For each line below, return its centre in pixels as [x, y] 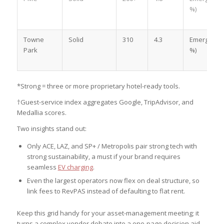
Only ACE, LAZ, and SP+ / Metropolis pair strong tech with [112, 146]
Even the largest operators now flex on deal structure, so [113, 180]
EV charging [75, 167]
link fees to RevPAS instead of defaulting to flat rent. [106, 191]
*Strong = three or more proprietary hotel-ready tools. [98, 86]
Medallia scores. [41, 112]
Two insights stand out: [51, 128]
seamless [42, 167]
